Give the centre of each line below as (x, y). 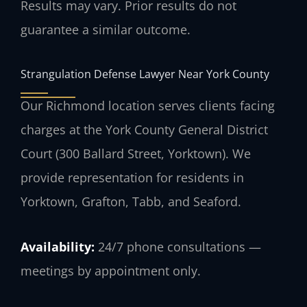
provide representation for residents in (132, 177)
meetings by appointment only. (111, 271)
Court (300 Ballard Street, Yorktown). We (136, 153)
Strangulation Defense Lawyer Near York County (145, 73)
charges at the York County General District (144, 129)
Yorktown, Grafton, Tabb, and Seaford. (131, 201)
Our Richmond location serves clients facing (148, 105)
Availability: (58, 247)
